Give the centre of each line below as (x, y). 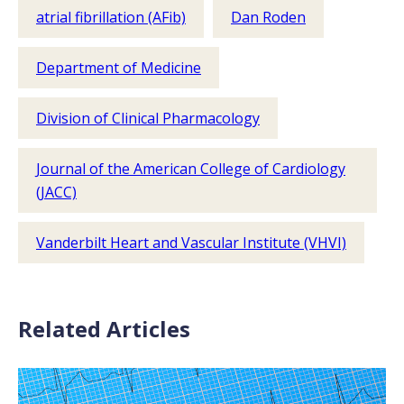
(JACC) (56, 192)
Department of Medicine (119, 67)
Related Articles (104, 328)
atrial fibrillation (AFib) (111, 17)
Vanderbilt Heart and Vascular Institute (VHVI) (191, 242)
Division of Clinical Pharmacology (148, 118)
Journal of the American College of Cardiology (191, 168)
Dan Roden (268, 17)
